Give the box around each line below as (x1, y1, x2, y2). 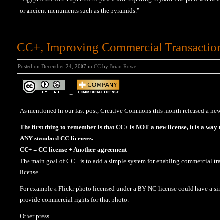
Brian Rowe (110, 63, 136, 69)
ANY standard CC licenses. (20, 135, 93, 142)
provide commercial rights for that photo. (20, 196, 129, 203)
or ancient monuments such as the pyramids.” (20, 7, 139, 14)
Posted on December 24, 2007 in (18, 63, 94, 69)
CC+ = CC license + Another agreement (20, 146, 127, 153)
